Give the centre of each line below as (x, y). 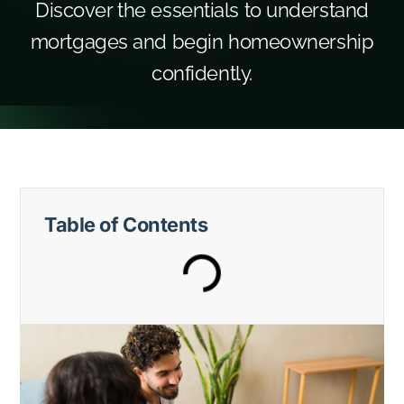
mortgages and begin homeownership (202, 42)
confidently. (202, 73)
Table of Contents (126, 225)
